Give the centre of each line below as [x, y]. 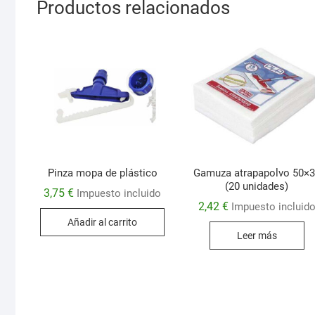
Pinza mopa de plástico [102, 173]
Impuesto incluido [119, 194]
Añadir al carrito [103, 222]
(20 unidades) [257, 186]
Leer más [257, 235]
